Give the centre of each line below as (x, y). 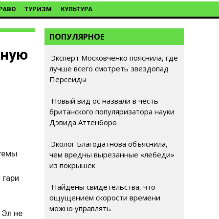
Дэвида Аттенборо (83, 122)
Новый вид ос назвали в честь (104, 101)
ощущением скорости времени (105, 197)
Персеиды (68, 79)
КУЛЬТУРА (77, 9)
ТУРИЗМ (38, 9)
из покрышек (72, 165)
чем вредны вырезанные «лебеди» (112, 154)
